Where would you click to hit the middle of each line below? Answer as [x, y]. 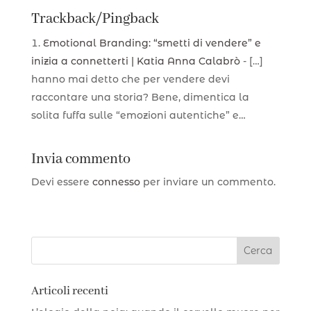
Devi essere [61, 182]
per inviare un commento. [208, 182]
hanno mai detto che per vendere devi [130, 79]
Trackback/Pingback [95, 19]
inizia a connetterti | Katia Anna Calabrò [135, 61]
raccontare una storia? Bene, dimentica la [140, 97]
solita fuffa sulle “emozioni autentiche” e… [138, 115]
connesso [116, 182]
